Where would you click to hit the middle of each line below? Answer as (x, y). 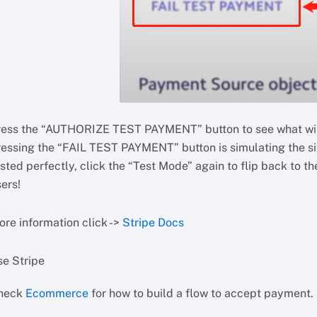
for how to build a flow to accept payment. (201, 293)
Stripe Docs (154, 223)
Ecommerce (57, 293)
